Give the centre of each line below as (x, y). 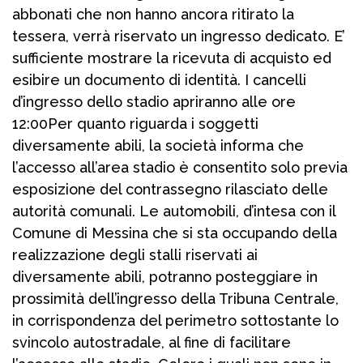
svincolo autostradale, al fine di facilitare (152, 343)
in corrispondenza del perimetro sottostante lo (175, 321)
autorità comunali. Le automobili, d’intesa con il (174, 211)
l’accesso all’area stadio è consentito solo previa (180, 168)
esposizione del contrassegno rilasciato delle (170, 190)
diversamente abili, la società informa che (158, 146)
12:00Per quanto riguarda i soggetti (135, 124)
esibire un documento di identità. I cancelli (159, 80)
